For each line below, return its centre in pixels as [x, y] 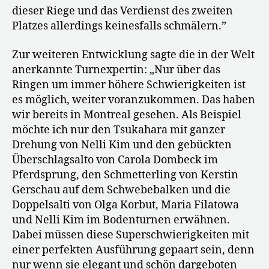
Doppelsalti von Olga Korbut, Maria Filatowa [125, 205]
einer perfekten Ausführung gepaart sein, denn [133, 250]
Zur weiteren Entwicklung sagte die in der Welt [133, 55]
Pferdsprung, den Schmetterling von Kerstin [125, 175]
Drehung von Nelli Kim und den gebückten [122, 145]
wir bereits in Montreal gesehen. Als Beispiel [127, 115]
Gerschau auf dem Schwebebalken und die [121, 190]
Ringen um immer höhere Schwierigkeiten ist [129, 85]
